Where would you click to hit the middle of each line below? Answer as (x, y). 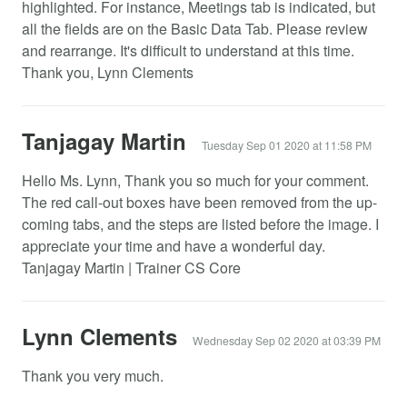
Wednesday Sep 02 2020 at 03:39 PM (287, 340)
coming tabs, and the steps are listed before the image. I (200, 224)
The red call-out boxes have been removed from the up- (199, 202)
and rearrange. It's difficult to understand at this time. (188, 50)
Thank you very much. (93, 376)
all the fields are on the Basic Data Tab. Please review (195, 29)
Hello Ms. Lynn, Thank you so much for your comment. (195, 180)
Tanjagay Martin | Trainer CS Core (131, 268)
